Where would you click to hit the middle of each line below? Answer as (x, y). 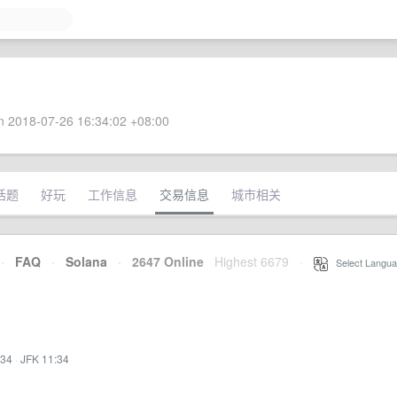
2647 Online (163, 261)
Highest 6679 (252, 261)
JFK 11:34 (45, 358)
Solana (86, 261)
